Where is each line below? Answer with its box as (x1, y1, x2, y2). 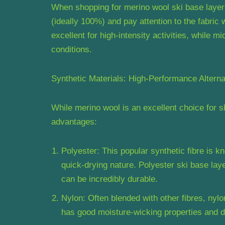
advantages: (51, 117, 97, 127)
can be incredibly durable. (61, 174, 158, 184)
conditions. (51, 44, 92, 54)
